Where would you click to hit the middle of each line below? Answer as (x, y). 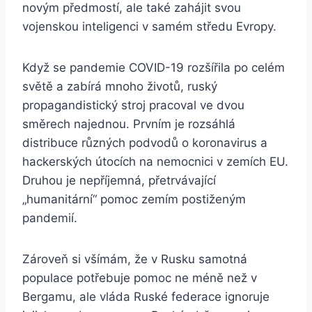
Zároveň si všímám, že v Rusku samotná (135, 259)
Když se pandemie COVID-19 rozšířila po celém (154, 68)
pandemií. (50, 218)
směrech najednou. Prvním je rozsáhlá (129, 124)
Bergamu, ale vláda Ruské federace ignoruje (146, 297)
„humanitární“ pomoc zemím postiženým (134, 200)
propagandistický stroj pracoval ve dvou (133, 106)
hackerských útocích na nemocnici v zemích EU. (155, 162)
